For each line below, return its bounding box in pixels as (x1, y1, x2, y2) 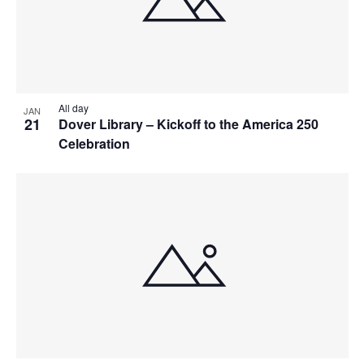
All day (58, 100, 89, 115)
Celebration (58, 133, 133, 153)
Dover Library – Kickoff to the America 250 (58, 114, 318, 133)
